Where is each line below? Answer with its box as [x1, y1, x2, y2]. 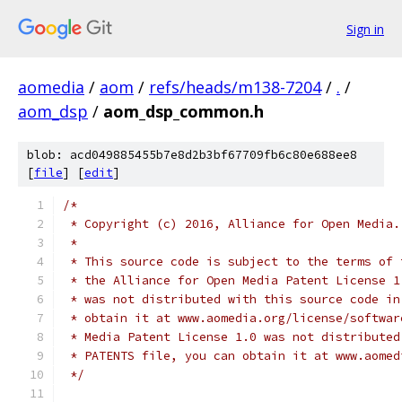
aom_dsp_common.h [103, 100, 264, 122]
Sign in [346, 20, 384, 38]
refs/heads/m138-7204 [149, 76, 321, 98]
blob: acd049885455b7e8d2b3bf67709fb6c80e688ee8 [27, 147, 357, 162]
